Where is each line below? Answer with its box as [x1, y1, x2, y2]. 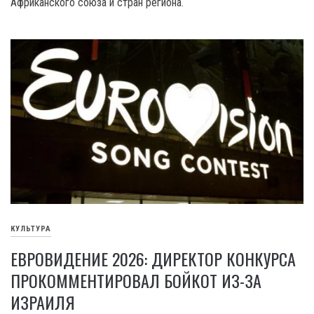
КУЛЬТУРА [11, 224, 51, 234]
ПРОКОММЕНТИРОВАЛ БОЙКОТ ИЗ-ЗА [11, 268, 261, 294]
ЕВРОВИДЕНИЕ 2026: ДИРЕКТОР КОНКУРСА [11, 246, 296, 272]
